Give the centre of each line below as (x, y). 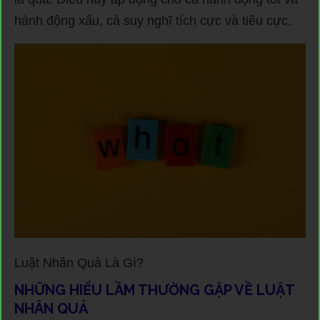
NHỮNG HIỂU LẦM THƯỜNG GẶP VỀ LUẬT (154, 290)
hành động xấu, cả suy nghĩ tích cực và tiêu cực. (153, 21)
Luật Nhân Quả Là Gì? (79, 262)
